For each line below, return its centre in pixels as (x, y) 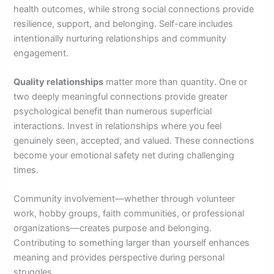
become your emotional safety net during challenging (124, 156)
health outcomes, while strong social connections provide (134, 9)
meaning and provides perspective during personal (119, 258)
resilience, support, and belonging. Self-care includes (124, 24)
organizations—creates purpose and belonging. (113, 228)
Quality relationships (59, 82)
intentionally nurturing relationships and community (120, 38)
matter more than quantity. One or (176, 82)
